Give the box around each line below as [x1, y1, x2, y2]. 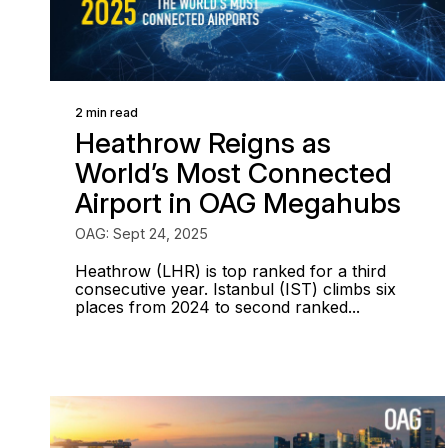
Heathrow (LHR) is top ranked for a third [75, 261, 386, 281]
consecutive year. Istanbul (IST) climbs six [75, 279, 396, 299]
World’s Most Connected [75, 156, 392, 190]
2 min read [75, 105, 138, 120]
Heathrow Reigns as [75, 126, 331, 160]
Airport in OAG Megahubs [75, 186, 401, 220]
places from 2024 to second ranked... [75, 297, 360, 317]
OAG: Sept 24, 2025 [75, 225, 208, 242]
